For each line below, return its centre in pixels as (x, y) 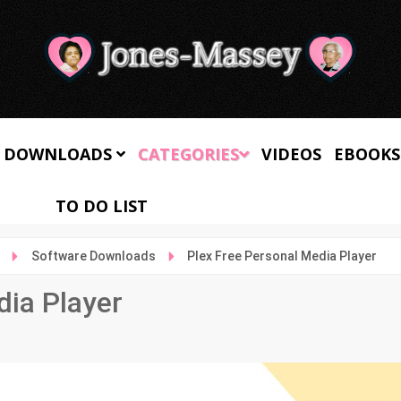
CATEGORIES (188, 154)
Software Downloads (93, 256)
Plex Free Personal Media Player (282, 256)
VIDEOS (291, 154)
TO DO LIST (102, 206)
